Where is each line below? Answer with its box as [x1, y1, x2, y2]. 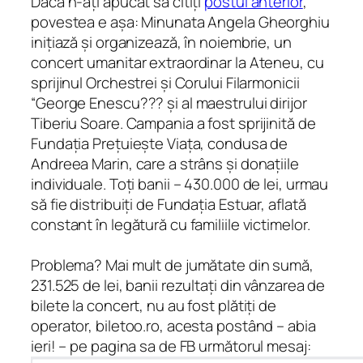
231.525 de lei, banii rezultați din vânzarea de [31, 274, 326, 296]
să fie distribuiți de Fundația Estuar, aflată [31, 193, 306, 215]
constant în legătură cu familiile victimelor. [31, 213, 310, 235]
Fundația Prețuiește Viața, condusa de [31, 132, 288, 154]
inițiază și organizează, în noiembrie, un [31, 31, 292, 53]
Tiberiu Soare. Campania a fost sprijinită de [31, 112, 316, 134]
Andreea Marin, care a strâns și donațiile [31, 152, 299, 174]
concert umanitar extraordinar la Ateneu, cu [31, 51, 324, 73]
